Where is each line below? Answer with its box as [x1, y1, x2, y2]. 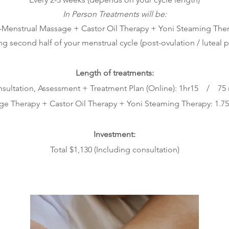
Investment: [94, 129, 135, 139]
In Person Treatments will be [62, 9, 165, 19]
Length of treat [75, 68, 129, 78]
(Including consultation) [91, 145, 179, 154]
